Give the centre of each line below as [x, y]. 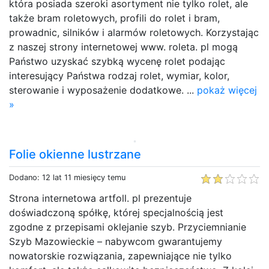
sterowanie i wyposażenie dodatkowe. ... [103, 90]
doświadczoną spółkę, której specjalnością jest [116, 212]
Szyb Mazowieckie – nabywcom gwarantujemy [116, 241]
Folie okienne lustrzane [75, 154]
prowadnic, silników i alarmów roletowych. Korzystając [134, 32]
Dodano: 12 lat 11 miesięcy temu [67, 177]
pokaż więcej [227, 90]
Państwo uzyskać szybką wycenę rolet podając [117, 61]
